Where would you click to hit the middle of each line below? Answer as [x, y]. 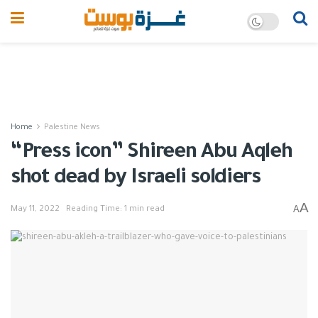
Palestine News [72, 128]
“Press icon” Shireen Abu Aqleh [152, 153]
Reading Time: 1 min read [115, 209]
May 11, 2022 [35, 209]
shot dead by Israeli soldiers [136, 179]
